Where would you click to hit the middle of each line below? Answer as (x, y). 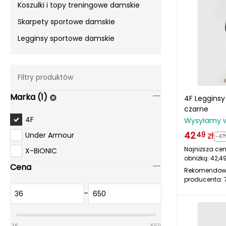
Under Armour (50, 135)
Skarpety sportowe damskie (66, 22)
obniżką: (197, 158)
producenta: (204, 179)
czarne (196, 109)
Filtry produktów (45, 77)
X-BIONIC (41, 151)
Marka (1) (29, 97)
